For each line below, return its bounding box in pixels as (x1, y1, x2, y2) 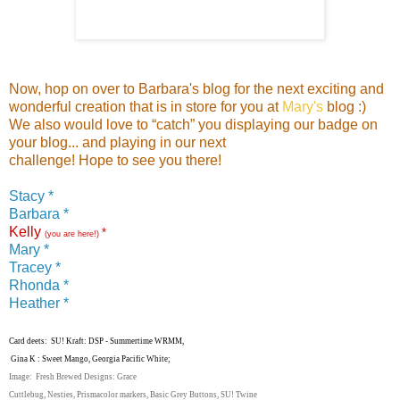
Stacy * (9, 187, 54, 204)
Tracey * (9, 259, 61, 275)
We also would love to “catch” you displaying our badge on (9, 116, 378, 132)
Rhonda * (9, 277, 69, 293)
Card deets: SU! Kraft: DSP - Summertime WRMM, (9, 336, 184, 346)
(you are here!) (45, 229, 102, 238)
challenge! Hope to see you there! (9, 152, 221, 168)
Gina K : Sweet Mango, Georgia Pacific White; (9, 354, 171, 363)
